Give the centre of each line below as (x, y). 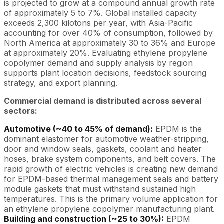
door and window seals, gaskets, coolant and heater (103, 149)
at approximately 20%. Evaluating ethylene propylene (106, 53)
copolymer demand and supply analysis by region (98, 63)
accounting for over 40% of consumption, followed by (108, 33)
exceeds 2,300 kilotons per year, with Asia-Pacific (98, 23)
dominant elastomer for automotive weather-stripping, (106, 139)
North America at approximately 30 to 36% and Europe (110, 43)
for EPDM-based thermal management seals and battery (111, 179)
